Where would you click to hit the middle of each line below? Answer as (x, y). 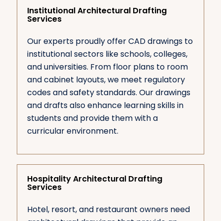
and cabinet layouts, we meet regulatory (106, 79)
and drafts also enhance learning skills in (105, 105)
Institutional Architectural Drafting (97, 10)
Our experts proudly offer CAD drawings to (110, 41)
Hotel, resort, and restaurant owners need (108, 209)
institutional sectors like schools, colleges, (107, 54)
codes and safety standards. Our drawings (109, 92)
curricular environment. (73, 131)
